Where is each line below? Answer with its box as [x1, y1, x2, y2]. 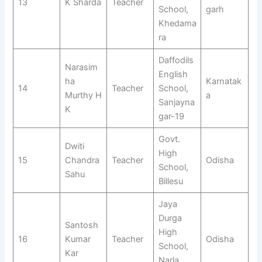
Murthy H [64, 89, 102, 101]
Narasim [64, 61, 98, 73]
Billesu [158, 175, 183, 187]
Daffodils [158, 54, 194, 65]
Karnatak [205, 75, 242, 87]
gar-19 [158, 111, 184, 122]
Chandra [64, 154, 99, 166]
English [158, 68, 188, 80]
